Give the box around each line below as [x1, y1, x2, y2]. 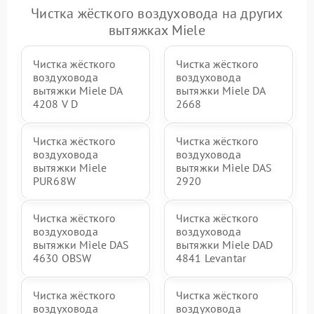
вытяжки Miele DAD [176, 238, 273, 252]
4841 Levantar [176, 251, 246, 265]
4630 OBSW [33, 251, 92, 265]
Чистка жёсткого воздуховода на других [31, 4, 283, 22]
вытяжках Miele [109, 21, 205, 39]
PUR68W [33, 174, 76, 188]
